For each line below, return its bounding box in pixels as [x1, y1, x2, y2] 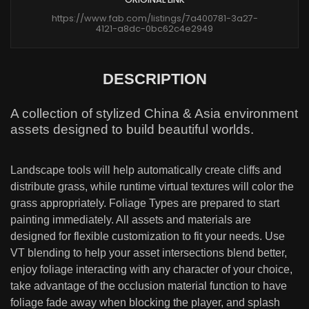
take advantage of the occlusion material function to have [10, 279, 287, 292]
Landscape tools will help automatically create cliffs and [10, 163, 281, 176]
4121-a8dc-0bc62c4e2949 [96, 22, 213, 34]
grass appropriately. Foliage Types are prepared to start [10, 197, 279, 209]
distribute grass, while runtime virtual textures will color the [10, 180, 294, 192]
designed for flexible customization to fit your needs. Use [10, 230, 285, 242]
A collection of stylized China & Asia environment [10, 106, 298, 121]
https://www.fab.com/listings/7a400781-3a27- [51, 12, 258, 24]
